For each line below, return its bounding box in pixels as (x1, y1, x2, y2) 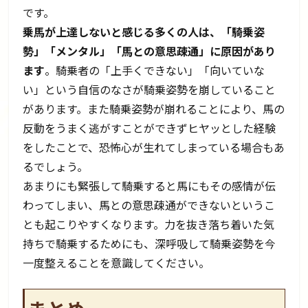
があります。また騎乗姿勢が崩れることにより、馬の (23, 100, 285, 117)
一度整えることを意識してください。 (23, 254, 210, 271)
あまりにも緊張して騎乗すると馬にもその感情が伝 (23, 177, 276, 194)
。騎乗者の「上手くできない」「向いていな (45, 62, 265, 78)
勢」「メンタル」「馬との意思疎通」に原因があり (23, 43, 276, 59)
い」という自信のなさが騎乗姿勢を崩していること (23, 81, 276, 98)
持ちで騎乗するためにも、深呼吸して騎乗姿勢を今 (23, 235, 276, 252)
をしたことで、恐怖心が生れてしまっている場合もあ (23, 139, 285, 155)
